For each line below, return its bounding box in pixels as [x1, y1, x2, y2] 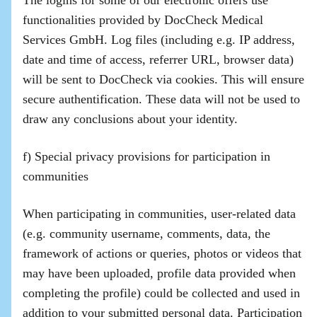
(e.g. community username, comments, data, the [23, 226, 270, 241]
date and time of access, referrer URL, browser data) [23, 52, 294, 67]
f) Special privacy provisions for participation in [23, 149, 270, 163]
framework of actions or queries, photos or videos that [23, 246, 301, 260]
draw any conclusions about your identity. [23, 112, 238, 126]
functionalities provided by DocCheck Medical [23, 13, 263, 27]
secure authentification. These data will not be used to [23, 92, 300, 106]
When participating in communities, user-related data [23, 207, 296, 221]
